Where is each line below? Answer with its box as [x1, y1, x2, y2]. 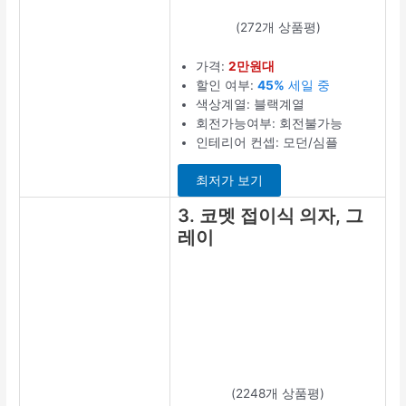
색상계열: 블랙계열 [196, 97, 305, 112]
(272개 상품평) [235, 20, 321, 35]
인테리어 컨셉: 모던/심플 [196, 135, 339, 150]
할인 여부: [196, 78, 258, 93]
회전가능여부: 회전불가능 [196, 116, 343, 131]
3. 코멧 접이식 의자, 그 [178, 205, 364, 227]
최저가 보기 [196, 172, 264, 188]
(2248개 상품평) [231, 386, 325, 401]
